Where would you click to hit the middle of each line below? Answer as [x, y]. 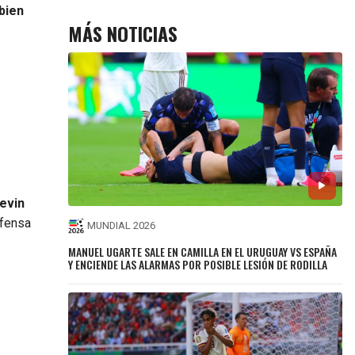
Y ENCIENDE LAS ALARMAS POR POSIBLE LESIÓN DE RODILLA [198, 264]
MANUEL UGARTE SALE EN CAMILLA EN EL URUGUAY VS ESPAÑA [203, 251]
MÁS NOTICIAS [123, 33]
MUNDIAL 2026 [122, 226]
